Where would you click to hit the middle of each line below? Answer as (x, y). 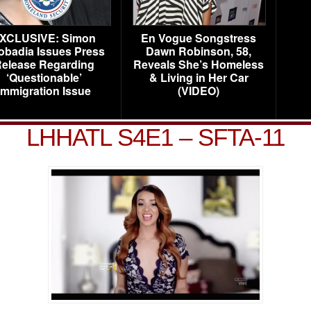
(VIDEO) (199, 91)
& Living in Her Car (199, 77)
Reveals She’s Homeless (199, 64)
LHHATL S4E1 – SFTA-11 (155, 137)
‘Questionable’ (44, 77)
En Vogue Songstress (199, 38)
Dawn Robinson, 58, (199, 51)
